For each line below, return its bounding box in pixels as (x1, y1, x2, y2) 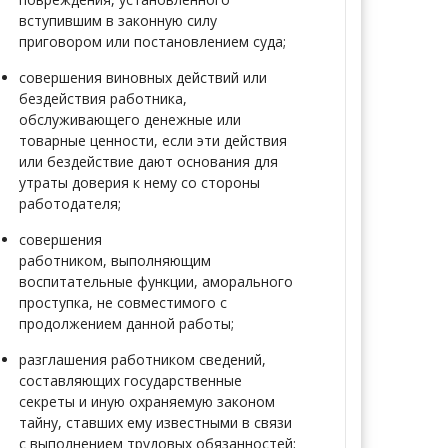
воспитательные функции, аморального (19, 272, 293, 291)
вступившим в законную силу (19, 11, 217, 30)
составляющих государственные (19, 371, 242, 390)
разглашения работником (19, 350, 199, 369)
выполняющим (111, 251, 211, 270)
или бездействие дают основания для (19, 152, 278, 171)
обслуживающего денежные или (19, 110, 241, 129)
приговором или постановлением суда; (19, 32, 286, 51)
